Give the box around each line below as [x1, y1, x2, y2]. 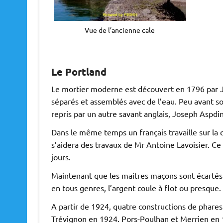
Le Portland [51, 65, 107, 79]
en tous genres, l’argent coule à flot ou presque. [51, 183, 221, 193]
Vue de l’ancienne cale [85, 25, 155, 34]
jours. [51, 152, 71, 162]
